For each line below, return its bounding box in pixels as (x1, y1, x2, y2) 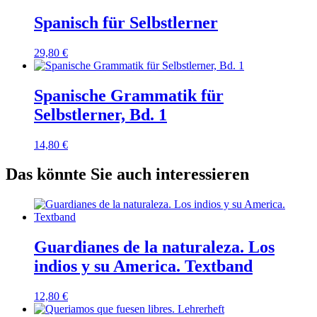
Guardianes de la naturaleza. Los (34, 238, 275, 257)
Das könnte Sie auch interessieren (6, 165, 249, 184)
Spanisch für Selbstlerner (34, 13, 218, 32)
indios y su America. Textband (34, 257, 253, 276)
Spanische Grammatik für (34, 86, 224, 105)
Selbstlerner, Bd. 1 (34, 105, 167, 124)
